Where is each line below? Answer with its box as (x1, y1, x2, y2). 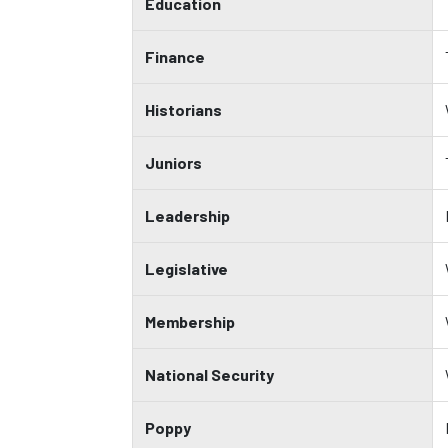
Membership (145, 312, 235, 331)
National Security (145, 365, 274, 384)
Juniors (145, 153, 202, 172)
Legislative (145, 259, 228, 278)
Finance (145, 47, 205, 66)
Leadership (145, 206, 230, 225)
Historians (145, 100, 222, 119)
